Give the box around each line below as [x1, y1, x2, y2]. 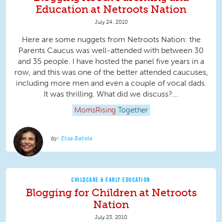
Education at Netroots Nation [36, 3, 186, 16]
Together [117, 107, 148, 114]
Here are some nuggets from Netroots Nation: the [21, 35, 201, 45]
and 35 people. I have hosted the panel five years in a [18, 56, 204, 66]
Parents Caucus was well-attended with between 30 [18, 46, 204, 55]
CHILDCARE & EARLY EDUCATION [71, 176, 151, 183]
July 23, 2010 [95, 214, 127, 221]
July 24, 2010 [94, 18, 128, 26]
